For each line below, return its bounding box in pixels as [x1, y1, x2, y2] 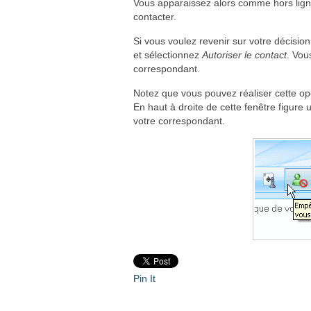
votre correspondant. [133, 115, 225, 126]
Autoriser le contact [202, 49, 287, 60]
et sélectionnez [133, 49, 202, 60]
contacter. [133, 11, 176, 22]
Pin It [133, 273, 155, 284]
